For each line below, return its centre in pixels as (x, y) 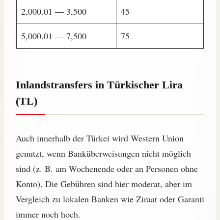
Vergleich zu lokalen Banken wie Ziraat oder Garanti (110, 199)
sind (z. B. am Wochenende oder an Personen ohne (107, 169)
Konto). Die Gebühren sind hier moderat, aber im (104, 184)
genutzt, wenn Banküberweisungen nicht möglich (103, 153)
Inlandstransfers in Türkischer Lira (99, 85)
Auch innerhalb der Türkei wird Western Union (100, 138)
